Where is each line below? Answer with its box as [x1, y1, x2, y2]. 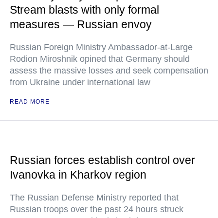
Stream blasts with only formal [10, 3, 159, 16]
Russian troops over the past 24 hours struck [10, 204, 183, 214]
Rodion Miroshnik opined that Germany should [10, 54, 190, 64]
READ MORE [10, 98, 50, 105]
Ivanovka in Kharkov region [10, 168, 146, 181]
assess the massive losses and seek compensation [10, 66, 208, 75]
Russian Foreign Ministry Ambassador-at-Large [10, 42, 193, 52]
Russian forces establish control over [10, 154, 195, 166]
